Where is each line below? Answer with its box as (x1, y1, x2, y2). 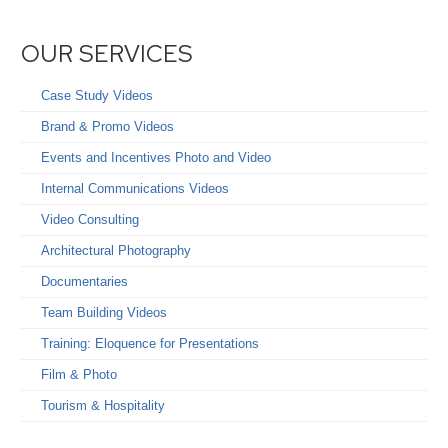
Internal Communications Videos (41, 180, 230, 196)
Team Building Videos (41, 304, 168, 320)
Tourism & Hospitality (41, 397, 166, 413)
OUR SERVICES (21, 38, 194, 70)
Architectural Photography (41, 242, 192, 258)
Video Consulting (41, 211, 140, 227)
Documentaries (41, 273, 129, 289)
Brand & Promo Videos (41, 118, 175, 134)
